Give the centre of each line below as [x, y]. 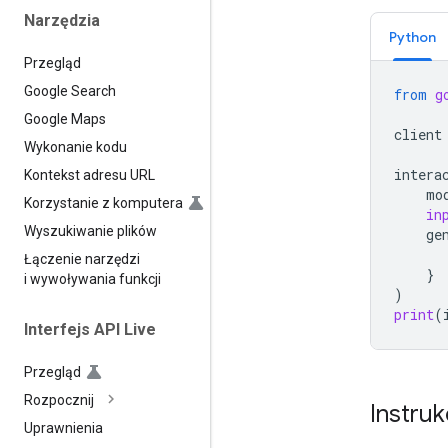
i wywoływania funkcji [92, 278]
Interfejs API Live [90, 329]
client [418, 134]
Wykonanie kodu [75, 146]
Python [412, 36]
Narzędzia [62, 20]
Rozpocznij [59, 400]
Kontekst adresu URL [89, 174]
